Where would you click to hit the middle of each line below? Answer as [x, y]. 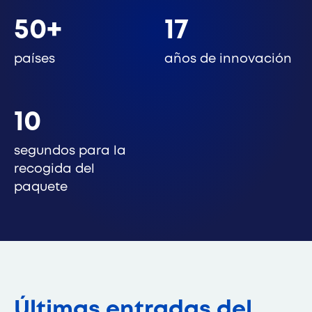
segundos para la [70, 151]
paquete [41, 187]
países [34, 59]
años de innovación [228, 59]
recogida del [54, 169]
